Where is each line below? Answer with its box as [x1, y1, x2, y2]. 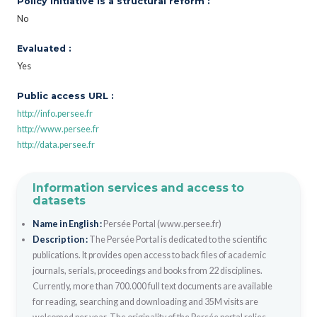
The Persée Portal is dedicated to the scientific [88, 234, 267, 245]
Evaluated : [17, 42, 71, 54]
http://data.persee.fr [17, 139, 95, 150]
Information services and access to [32, 180, 244, 195]
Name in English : [32, 218, 103, 229]
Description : [32, 234, 89, 245]
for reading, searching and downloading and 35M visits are [32, 296, 258, 307]
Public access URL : [17, 90, 113, 101]
